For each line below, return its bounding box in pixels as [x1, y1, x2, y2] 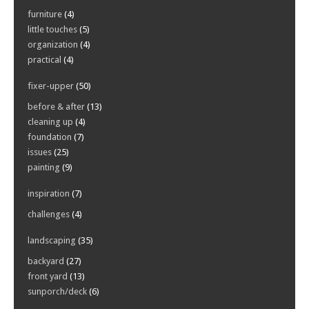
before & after [28, 101, 85, 112]
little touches [28, 23, 77, 34]
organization [28, 39, 78, 50]
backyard [28, 255, 64, 266]
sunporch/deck [28, 286, 87, 297]
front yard [28, 270, 68, 281]
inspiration [28, 188, 70, 199]
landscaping [28, 235, 76, 246]
